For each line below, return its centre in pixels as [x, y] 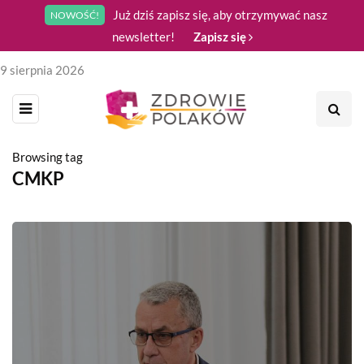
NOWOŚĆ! [75, 15]
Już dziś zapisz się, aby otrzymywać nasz [220, 15]
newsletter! [144, 37]
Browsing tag [48, 156]
